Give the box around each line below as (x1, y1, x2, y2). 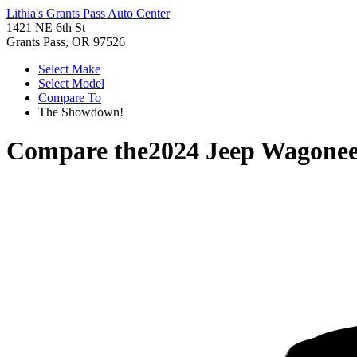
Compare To (38, 91, 101, 104)
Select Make (38, 62, 100, 76)
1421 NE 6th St (6, 21, 85, 34)
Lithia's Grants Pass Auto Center (6, 6, 170, 20)
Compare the (6, 136, 148, 166)
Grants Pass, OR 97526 (6, 35, 125, 49)
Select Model (38, 76, 104, 90)
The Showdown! (38, 105, 124, 119)
